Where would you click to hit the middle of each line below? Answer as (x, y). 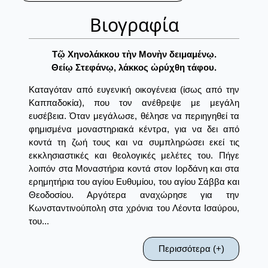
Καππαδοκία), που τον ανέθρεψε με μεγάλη (134, 103)
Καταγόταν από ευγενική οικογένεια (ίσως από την (134, 90)
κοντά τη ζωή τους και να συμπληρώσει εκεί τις (134, 142)
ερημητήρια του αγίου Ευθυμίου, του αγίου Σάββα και (134, 182)
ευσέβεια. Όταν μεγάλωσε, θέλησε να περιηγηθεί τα (134, 116)
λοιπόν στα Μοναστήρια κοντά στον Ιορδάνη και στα (134, 169)
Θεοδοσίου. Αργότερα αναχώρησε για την (134, 195)
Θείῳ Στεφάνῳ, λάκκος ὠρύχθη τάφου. (134, 68)
